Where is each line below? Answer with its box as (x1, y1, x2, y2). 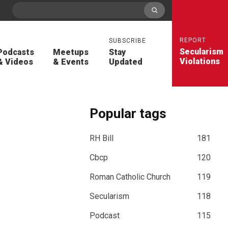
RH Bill (90, 133, 114, 143)
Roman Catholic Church (90, 172, 171, 182)
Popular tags (90, 106, 167, 121)
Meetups (53, 47, 89, 57)
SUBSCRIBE (109, 37, 146, 44)
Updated (109, 57, 142, 67)
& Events (53, 57, 89, 67)
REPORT (180, 37, 206, 44)
